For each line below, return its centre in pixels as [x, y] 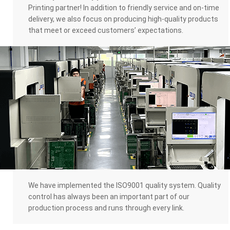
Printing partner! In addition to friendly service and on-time [124, 8]
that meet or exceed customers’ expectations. [106, 30]
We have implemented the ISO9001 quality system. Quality [124, 185]
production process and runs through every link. [106, 208]
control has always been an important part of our [109, 197]
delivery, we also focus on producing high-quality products [123, 19]
